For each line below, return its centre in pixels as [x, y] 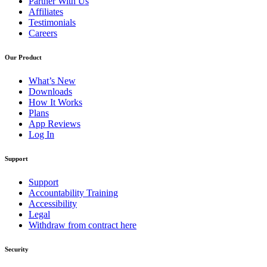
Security [17, 249]
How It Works [55, 102]
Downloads [50, 91]
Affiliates [46, 11]
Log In [41, 134]
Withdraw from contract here [83, 225]
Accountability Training [73, 193]
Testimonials [52, 22]
